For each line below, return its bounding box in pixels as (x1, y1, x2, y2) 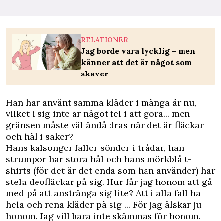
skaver (81, 69, 108, 78)
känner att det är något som (81, 57, 192, 67)
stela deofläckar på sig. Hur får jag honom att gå (6, 176, 212, 187)
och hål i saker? (6, 131, 73, 142)
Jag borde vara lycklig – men (81, 46, 195, 56)
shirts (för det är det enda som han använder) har (6, 165, 215, 176)
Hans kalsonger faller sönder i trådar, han (6, 142, 184, 153)
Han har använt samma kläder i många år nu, (6, 97, 197, 108)
